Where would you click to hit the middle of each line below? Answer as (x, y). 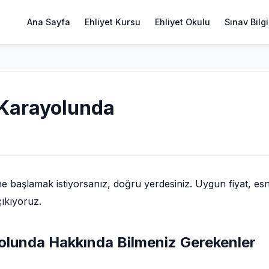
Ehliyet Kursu (113, 22)
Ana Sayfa (49, 22)
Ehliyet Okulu (183, 22)
